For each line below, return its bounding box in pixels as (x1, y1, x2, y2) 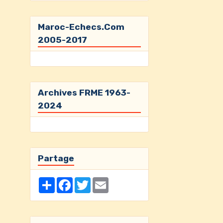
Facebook (72, 177, 104, 185)
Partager (54, 177, 84, 185)
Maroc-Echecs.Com (37, 21, 124, 32)
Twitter (90, 177, 115, 185)
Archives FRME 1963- (37, 87, 130, 98)
